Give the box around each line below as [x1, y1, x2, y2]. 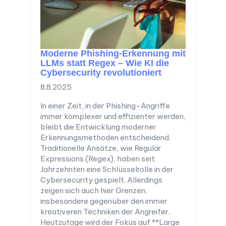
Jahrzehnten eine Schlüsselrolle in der [40, 164, 174, 175]
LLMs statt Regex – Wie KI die [40, 58, 169, 69]
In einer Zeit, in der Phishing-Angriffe [40, 101, 170, 111]
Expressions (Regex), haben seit [40, 154, 155, 164]
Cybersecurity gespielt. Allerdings [40, 175, 162, 185]
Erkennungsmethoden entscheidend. [40, 133, 171, 143]
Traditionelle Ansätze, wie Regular [40, 143, 161, 153]
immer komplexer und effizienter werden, [40, 111, 186, 122]
